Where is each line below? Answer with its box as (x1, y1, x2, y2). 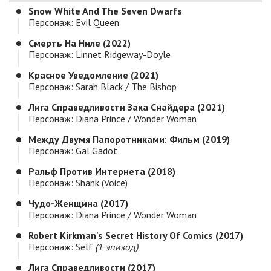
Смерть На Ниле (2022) (28, 37, 131, 50)
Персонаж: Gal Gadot (28, 145, 117, 157)
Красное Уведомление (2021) (28, 69, 158, 82)
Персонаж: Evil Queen (28, 16, 119, 29)
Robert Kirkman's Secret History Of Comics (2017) (28, 229, 243, 242)
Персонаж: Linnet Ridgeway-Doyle (28, 48, 171, 61)
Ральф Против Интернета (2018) (28, 165, 175, 178)
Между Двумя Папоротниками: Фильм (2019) (28, 133, 230, 146)
